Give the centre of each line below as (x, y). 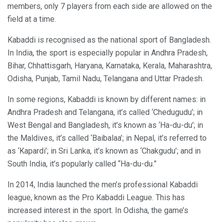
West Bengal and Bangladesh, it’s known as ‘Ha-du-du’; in (105, 125)
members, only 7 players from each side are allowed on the (110, 6)
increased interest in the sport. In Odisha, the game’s (98, 210)
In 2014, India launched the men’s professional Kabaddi (103, 184)
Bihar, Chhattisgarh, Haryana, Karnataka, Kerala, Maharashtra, (110, 65)
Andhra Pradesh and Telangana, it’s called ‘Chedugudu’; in (105, 112)
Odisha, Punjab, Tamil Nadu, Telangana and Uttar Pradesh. (106, 78)
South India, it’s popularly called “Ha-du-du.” (82, 164)
